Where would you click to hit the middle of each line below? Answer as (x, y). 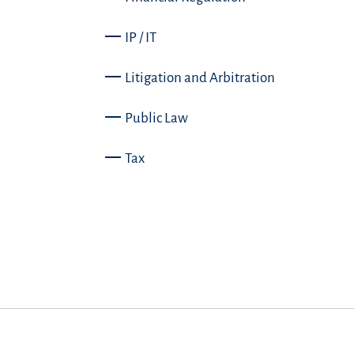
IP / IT (140, 38)
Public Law (156, 118)
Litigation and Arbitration (200, 78)
